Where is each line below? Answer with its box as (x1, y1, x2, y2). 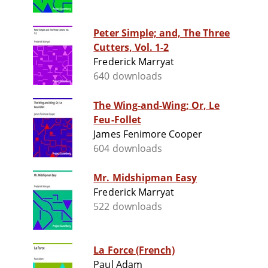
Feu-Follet (93, 113, 141, 127)
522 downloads (93, 200, 162, 214)
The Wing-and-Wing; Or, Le (93, 99, 220, 112)
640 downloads (93, 69, 162, 83)
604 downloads (93, 142, 162, 156)
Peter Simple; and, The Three (93, 26, 230, 40)
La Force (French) (135, 243, 175, 257)
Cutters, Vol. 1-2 (93, 41, 169, 54)
